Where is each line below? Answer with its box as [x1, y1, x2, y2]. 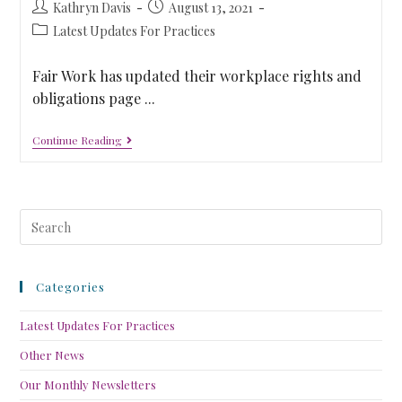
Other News [20, 347, 85, 363]
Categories [36, 279, 106, 294]
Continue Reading [31, 133, 122, 147]
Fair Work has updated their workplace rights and [31, 66, 362, 85]
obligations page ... [31, 89, 155, 108]
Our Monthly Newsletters [20, 377, 157, 392]
